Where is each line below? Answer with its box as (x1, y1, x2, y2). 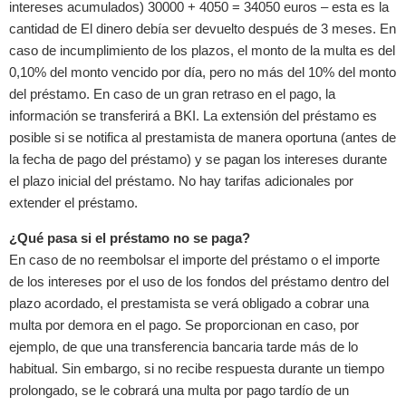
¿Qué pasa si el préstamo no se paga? (9, 230, 250, 246)
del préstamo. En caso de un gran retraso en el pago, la (9, 86, 335, 102)
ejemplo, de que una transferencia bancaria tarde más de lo (9, 339, 358, 355)
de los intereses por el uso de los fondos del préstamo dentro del (9, 274, 389, 290)
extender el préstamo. (9, 195, 138, 211)
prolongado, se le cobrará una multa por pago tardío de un (9, 382, 349, 399)
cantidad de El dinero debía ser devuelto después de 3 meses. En (9, 21, 396, 37)
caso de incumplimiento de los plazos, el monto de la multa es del (9, 43, 395, 59)
